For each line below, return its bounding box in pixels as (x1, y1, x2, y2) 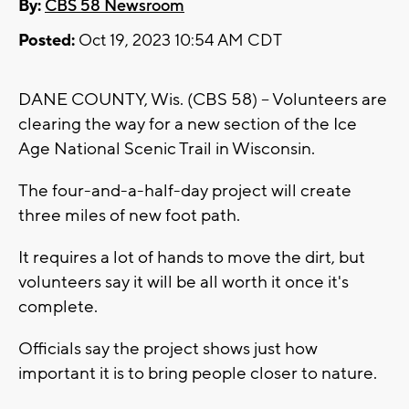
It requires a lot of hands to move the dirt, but (18, 246, 365, 269)
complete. (18, 296, 101, 319)
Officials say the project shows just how (18, 338, 318, 361)
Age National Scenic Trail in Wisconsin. (18, 138, 319, 161)
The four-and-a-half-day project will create (18, 180, 351, 203)
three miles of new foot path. (18, 204, 244, 227)
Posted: (18, 30, 75, 52)
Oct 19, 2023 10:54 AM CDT (75, 30, 282, 52)
